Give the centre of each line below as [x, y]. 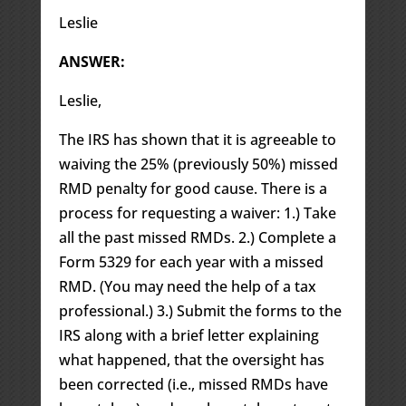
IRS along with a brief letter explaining [188, 335]
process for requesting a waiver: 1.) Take [197, 213]
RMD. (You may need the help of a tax [187, 286]
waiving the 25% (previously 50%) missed [198, 164]
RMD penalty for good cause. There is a [193, 188]
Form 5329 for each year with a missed [191, 261]
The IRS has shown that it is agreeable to [197, 139]
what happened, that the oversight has [191, 359]
